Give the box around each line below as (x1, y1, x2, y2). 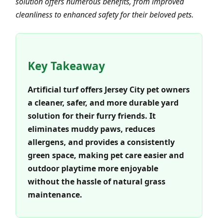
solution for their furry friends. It (28, 110, 156, 121)
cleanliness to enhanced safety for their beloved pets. (16, 9, 194, 20)
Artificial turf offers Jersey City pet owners (28, 84, 190, 95)
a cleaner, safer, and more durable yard (28, 97, 179, 108)
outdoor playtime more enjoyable (28, 163, 158, 174)
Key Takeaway (28, 58, 105, 73)
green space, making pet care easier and (28, 149, 184, 161)
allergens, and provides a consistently (28, 136, 175, 147)
